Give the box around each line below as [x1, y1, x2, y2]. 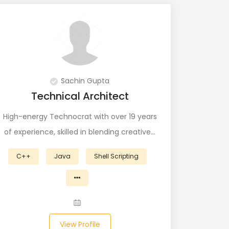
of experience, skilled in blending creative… [4, 127, 155, 137]
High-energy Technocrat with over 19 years [3, 111, 157, 122]
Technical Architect [31, 89, 129, 103]
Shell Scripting [94, 152, 139, 161]
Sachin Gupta [61, 76, 109, 86]
